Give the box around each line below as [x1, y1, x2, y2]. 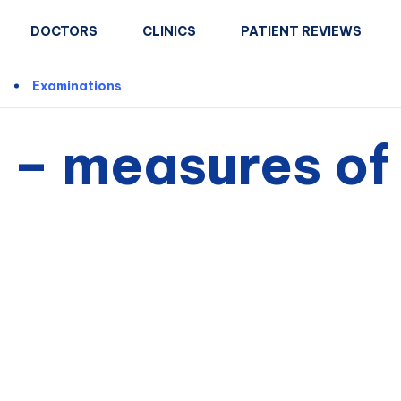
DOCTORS [30, 22, 98, 39]
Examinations [32, 77, 122, 94]
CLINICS [142, 22, 196, 39]
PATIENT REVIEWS [241, 22, 362, 39]
